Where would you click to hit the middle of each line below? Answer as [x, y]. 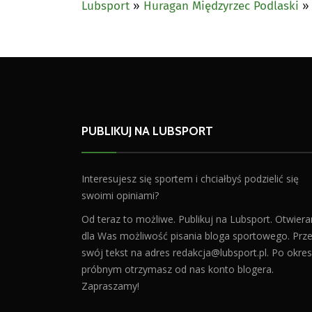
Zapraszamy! [110, 286]
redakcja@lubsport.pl [220, 252]
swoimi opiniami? [120, 195]
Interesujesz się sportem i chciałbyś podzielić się [190, 178]
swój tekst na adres [127, 252]
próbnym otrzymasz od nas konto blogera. [178, 269]
